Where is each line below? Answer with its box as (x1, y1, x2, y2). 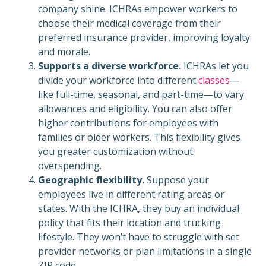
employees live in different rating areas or (38, 188, 224, 201)
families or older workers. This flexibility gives (38, 131, 240, 144)
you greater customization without (38, 145, 193, 159)
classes (198, 74, 230, 87)
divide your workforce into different (38, 74, 198, 87)
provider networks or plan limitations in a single (38, 245, 252, 258)
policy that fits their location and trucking (38, 216, 221, 230)
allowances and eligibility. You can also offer (38, 102, 232, 116)
